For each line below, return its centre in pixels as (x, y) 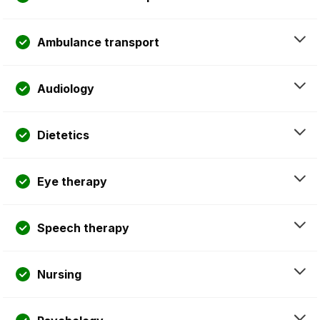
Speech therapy (83, 228)
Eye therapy (72, 182)
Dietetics (63, 135)
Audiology (66, 89)
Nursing (59, 275)
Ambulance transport (98, 42)
